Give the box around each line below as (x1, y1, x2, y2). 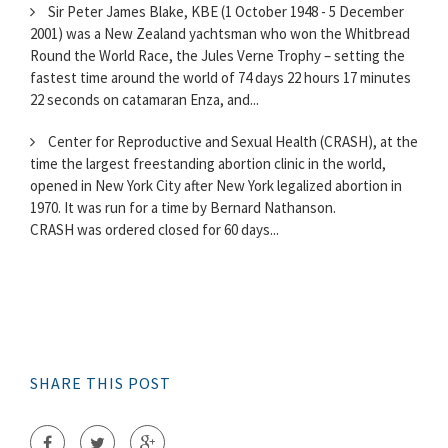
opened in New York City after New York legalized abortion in (30, 176, 402, 196)
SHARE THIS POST (30, 373, 171, 394)
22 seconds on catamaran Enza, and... (30, 90, 259, 110)
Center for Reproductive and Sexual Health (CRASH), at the (45, 132, 418, 152)
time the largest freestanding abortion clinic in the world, (30, 154, 386, 174)
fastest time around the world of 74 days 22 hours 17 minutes (30, 68, 411, 88)
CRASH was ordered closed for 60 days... (30, 220, 279, 240)
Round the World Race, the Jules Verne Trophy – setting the (30, 46, 405, 66)
